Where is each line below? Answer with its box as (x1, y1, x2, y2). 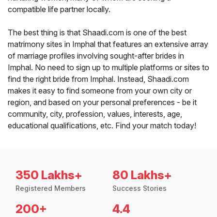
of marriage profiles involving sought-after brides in (8, 51, 184, 61)
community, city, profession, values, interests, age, (8, 109, 182, 119)
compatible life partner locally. (8, 4, 110, 15)
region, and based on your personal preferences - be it (8, 97, 197, 108)
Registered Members (15, 184, 86, 193)
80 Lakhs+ (112, 168, 172, 183)
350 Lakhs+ (15, 168, 82, 183)
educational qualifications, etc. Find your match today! (8, 121, 196, 131)
